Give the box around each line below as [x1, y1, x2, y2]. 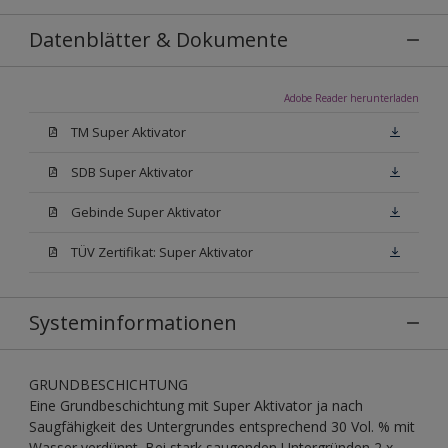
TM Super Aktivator [71, 122, 186, 141]
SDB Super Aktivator [71, 162, 193, 181]
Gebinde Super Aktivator [71, 202, 221, 221]
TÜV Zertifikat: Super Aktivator [71, 242, 253, 261]
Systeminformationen [29, 308, 237, 336]
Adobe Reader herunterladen [284, 90, 419, 105]
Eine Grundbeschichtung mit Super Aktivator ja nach [29, 395, 363, 415]
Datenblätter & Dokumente [29, 25, 288, 53]
